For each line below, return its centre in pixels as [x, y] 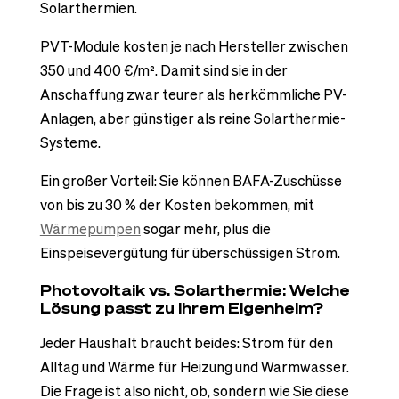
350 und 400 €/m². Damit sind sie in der [163, 70]
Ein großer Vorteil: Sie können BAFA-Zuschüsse [191, 180]
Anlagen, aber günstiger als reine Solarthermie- [192, 118]
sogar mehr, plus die [205, 228]
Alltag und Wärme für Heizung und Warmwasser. [194, 367]
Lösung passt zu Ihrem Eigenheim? [181, 309]
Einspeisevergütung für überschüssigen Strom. [190, 252]
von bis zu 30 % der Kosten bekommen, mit [177, 204]
